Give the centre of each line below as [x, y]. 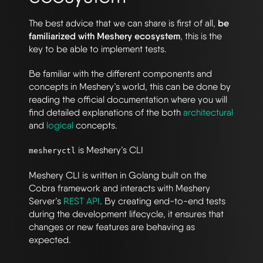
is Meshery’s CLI [109, 150]
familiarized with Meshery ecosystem [104, 36]
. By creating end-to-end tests [163, 201]
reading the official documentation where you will [128, 99]
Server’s [46, 201]
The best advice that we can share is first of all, [123, 23]
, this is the [201, 36]
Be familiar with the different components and [120, 73]
